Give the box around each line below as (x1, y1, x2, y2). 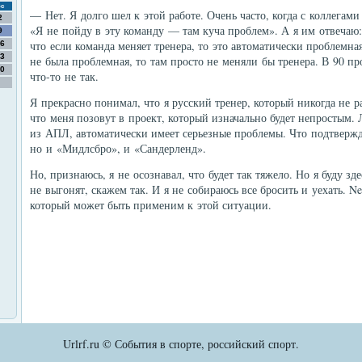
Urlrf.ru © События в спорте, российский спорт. (63, 336, 299, 351)
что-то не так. (30, 69, 99, 84)
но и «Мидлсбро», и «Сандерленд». (30, 141, 206, 156)
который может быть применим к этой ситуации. (30, 197, 271, 213)
